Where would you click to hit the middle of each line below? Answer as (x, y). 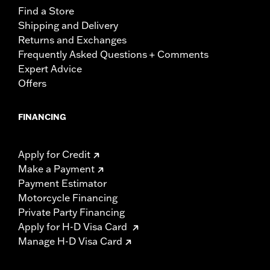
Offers (32, 83)
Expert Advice (50, 69)
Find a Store (46, 11)
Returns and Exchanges (72, 40)
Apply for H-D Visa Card (74, 227)
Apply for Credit (54, 155)
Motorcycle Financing (68, 198)
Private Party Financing (71, 212)
